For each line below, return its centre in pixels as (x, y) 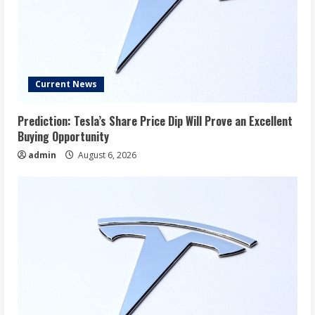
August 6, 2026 (106, 155)
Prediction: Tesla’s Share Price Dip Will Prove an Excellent (155, 121)
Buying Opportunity (63, 136)
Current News (66, 84)
